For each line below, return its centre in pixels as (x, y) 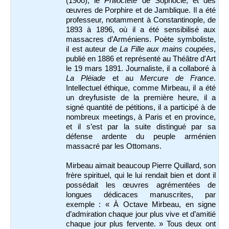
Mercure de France (177, 78)
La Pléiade (86, 78)
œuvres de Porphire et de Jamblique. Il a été (141, 10)
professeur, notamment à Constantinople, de (141, 20)
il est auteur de (93, 49)
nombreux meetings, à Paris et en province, (141, 117)
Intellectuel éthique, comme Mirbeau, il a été (141, 88)
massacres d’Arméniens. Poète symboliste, (141, 40)
